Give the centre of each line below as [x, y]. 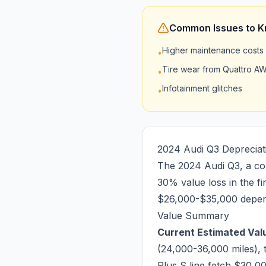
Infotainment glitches [202, 88]
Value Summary [193, 216]
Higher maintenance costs [213, 50]
